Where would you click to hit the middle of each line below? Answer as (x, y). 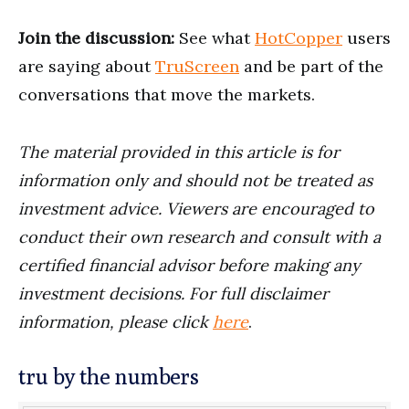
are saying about (87, 66)
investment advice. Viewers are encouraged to (196, 208)
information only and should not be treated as (195, 180)
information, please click (115, 321)
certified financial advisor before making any (189, 265)
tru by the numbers (109, 376)
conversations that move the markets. (167, 94)
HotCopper (299, 37)
